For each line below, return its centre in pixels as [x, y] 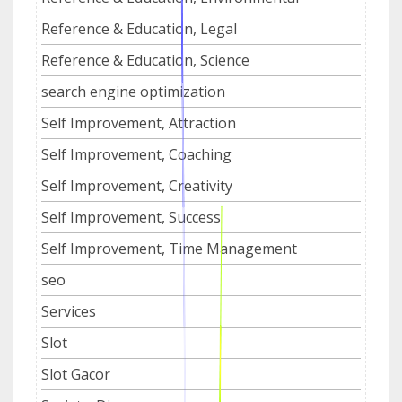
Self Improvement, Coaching [136, 154]
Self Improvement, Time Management [169, 248]
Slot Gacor [76, 374]
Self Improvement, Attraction [139, 122]
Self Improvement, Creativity [137, 185]
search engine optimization [133, 91]
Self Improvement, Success [131, 217]
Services [69, 311]
